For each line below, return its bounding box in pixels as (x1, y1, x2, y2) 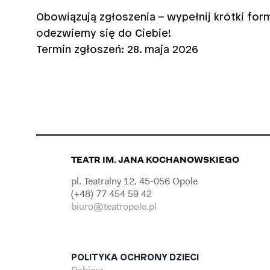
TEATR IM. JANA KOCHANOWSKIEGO (71, 154, 239, 166)
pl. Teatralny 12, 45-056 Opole (71, 175, 198, 187)
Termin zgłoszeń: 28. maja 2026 (36, 44, 198, 56)
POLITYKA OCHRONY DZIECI (71, 253, 201, 263)
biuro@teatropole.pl (71, 200, 157, 213)
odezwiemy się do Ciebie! (36, 28, 171, 40)
